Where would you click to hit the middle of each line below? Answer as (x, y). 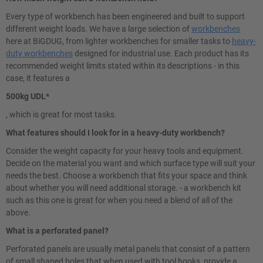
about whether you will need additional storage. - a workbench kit (124, 188)
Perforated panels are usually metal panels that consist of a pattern (128, 249)
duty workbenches (39, 53)
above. (18, 213)
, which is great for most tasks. (61, 114)
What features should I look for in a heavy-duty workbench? (115, 133)
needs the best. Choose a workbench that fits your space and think (127, 176)
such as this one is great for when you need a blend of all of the (119, 200)
